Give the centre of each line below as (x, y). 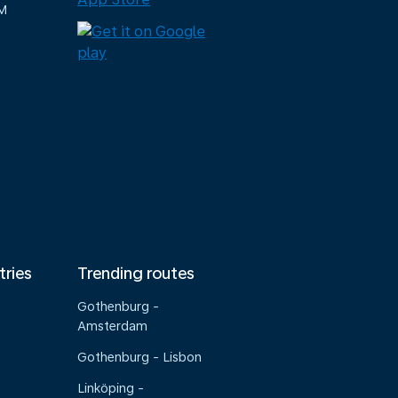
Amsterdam (113, 326)
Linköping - (111, 388)
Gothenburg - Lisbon (140, 357)
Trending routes (136, 273)
